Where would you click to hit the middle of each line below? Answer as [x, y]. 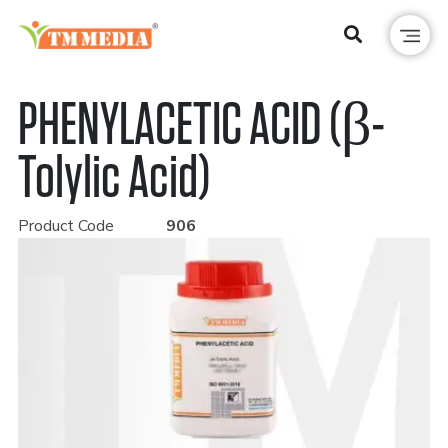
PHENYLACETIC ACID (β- [200, 126]
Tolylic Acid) [113, 179]
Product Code [67, 226]
